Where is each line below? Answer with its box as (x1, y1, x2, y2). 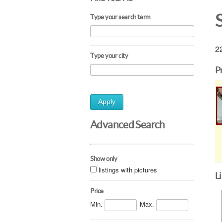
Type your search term (90, 13, 151, 21)
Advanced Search (90, 119, 165, 130)
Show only (90, 155, 117, 163)
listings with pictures (99, 165, 157, 174)
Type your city (90, 52, 128, 59)
